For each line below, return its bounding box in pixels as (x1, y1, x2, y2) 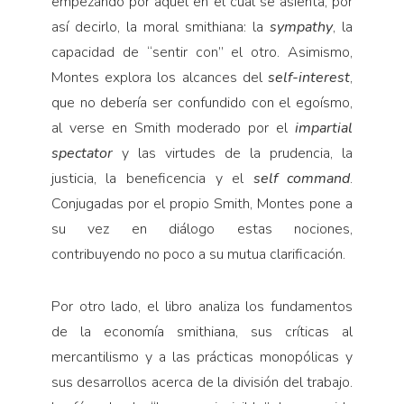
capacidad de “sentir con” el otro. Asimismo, (50, 41, 353, 62)
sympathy (270, 16, 334, 37)
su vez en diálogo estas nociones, (50, 218, 353, 239)
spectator (50, 142, 122, 163)
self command (252, 168, 351, 188)
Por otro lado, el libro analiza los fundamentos (50, 296, 353, 317)
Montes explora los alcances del (50, 67, 269, 87)
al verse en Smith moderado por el (50, 117, 296, 138)
